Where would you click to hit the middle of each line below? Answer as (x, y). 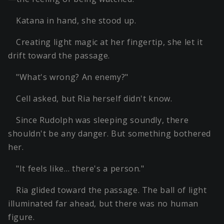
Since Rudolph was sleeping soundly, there (102, 120)
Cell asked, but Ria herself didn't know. (94, 99)
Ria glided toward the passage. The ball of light (111, 190)
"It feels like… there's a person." (80, 169)
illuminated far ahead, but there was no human (103, 204)
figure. (21, 217)
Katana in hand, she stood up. (76, 21)
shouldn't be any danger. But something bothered (110, 134)
